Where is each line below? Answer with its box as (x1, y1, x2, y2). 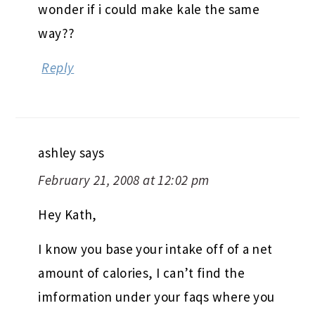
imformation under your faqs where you (38, 288, 275, 305)
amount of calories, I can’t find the (38, 264, 245, 281)
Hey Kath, (38, 205, 97, 223)
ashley (38, 143, 77, 161)
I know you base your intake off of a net (38, 240, 273, 257)
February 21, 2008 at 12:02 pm (38, 171, 210, 188)
